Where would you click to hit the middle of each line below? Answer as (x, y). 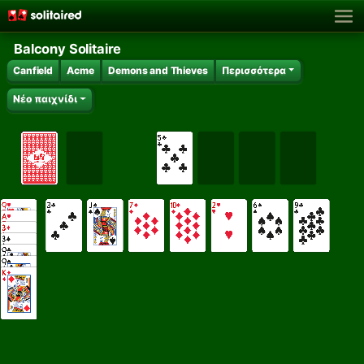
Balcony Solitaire (68, 48)
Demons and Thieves (158, 70)
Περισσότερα (253, 70)
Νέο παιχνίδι (45, 99)
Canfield (33, 70)
